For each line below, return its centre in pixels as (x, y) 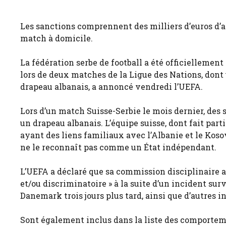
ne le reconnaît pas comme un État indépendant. (118, 147)
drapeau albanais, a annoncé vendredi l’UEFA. (111, 87)
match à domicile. (56, 38)
